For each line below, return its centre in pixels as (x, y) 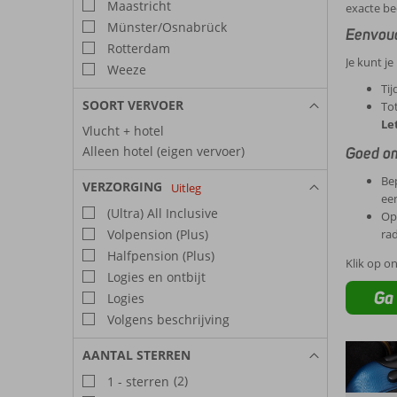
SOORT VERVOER (133, 105)
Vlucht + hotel (123, 130)
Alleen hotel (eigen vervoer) (163, 151)
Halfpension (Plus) (159, 255)
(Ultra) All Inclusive (161, 213)
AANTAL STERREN (136, 354)
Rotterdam (137, 48)
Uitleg (186, 187)
